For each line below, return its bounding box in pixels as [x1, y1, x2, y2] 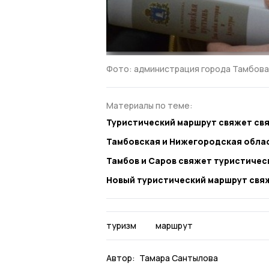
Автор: [106, 252, 135, 264]
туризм [106, 220, 136, 232]
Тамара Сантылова [139, 252, 218, 264]
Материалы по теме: [106, 99, 193, 111]
